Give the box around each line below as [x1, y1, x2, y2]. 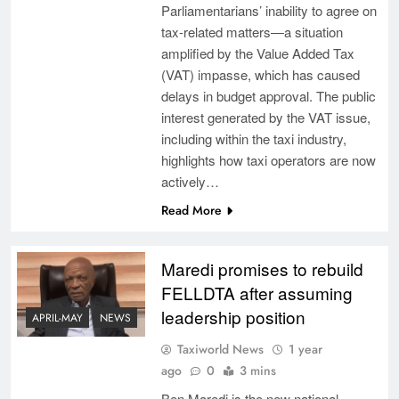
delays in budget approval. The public [160, 85, 376, 105]
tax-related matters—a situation [160, 21, 343, 41]
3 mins [239, 361, 276, 379]
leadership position [160, 304, 305, 329]
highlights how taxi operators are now [160, 150, 376, 169]
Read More [160, 200, 222, 219]
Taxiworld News [176, 339, 264, 358]
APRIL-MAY [32, 310, 83, 327]
